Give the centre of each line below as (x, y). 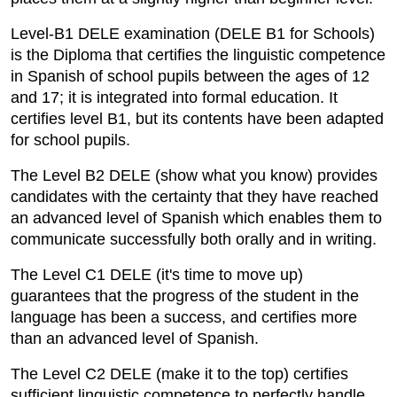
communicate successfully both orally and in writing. (194, 239)
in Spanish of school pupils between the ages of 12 (190, 76)
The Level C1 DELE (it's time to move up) (157, 274)
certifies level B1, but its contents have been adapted (197, 118)
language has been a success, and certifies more (184, 317)
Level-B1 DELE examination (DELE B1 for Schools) (193, 33)
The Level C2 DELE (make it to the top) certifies (179, 374)
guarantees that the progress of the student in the (185, 296)
